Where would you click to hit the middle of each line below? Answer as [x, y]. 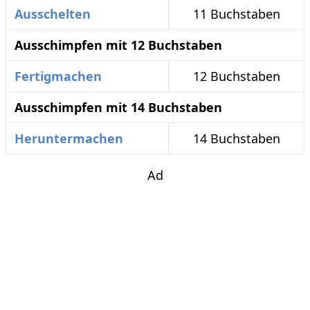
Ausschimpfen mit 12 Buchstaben [118, 45]
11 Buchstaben [236, 14]
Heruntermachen [69, 139]
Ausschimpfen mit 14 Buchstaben [118, 108]
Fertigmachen [58, 76]
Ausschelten [53, 14]
